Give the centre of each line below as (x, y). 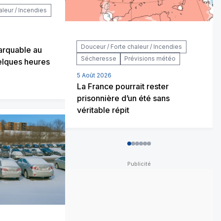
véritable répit (103, 110)
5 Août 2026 (94, 75)
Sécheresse (99, 58)
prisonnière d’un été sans (123, 98)
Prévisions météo (150, 58)
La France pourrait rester (123, 86)
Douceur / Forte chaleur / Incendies (131, 46)
